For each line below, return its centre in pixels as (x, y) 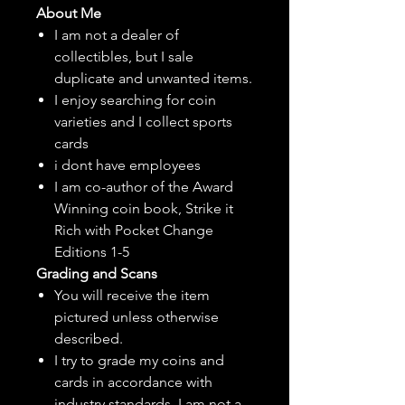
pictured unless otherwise (137, 317)
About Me (69, 14)
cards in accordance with (133, 382)
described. (89, 339)
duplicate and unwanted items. (153, 79)
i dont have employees (127, 165)
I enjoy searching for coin (135, 100)
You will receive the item (132, 296)
